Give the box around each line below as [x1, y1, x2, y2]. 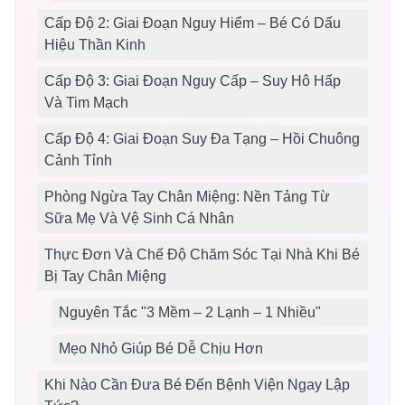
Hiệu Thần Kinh [44, 37, 146, 52]
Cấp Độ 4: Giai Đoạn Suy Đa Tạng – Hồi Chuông [44, 131, 360, 146]
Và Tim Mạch [44, 95, 128, 110]
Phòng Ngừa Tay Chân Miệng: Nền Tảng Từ [44, 189, 330, 204]
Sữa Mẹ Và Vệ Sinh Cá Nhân [44, 211, 234, 226]
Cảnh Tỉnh [44, 153, 112, 168]
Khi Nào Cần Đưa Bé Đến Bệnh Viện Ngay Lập [44, 377, 350, 392]
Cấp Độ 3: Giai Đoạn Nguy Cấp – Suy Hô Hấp [44, 73, 341, 89]
